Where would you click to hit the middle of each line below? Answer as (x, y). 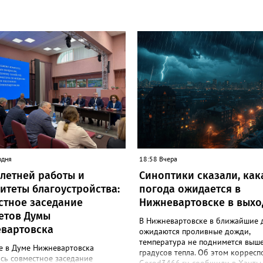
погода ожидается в (190, 189)
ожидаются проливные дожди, (195, 231)
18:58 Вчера (158, 159)
